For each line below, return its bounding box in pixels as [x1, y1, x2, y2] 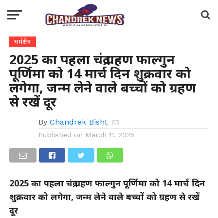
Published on [38, 131, 83, 139]
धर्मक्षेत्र [14, 37, 32, 46]
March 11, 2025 [85, 131, 134, 139]
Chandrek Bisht [49, 117, 108, 127]
